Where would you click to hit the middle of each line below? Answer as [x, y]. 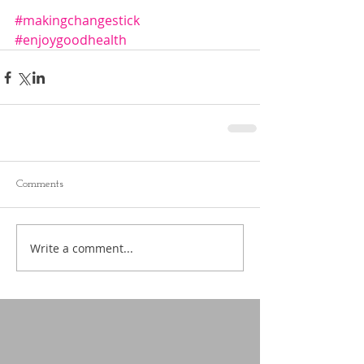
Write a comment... [82, 248]
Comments [40, 184]
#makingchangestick [77, 21]
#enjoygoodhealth [71, 40]
